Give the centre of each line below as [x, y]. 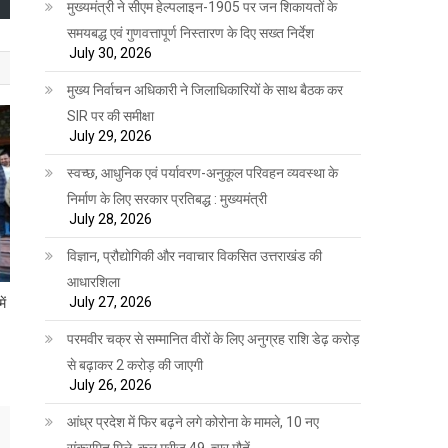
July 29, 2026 [111, 135]
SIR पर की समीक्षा [111, 115]
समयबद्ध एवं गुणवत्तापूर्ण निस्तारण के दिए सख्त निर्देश [191, 32]
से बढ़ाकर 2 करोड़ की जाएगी [135, 364]
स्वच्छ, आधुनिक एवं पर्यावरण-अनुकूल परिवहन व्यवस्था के [203, 172]
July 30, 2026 [111, 52]
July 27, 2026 [111, 301]
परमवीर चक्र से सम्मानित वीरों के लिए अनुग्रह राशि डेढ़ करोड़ [214, 338]
